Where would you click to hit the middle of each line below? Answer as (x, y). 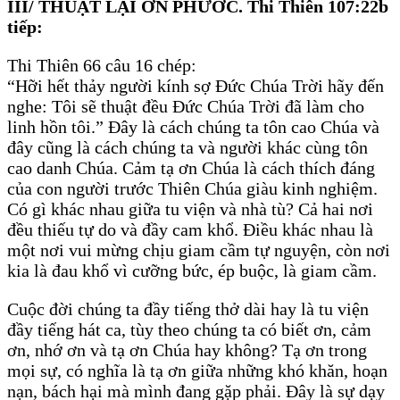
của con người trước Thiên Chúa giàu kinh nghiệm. (192, 189)
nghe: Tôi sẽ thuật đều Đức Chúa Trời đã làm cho (186, 107)
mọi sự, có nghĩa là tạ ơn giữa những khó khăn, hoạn (197, 371)
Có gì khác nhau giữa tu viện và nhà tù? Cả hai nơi (190, 209)
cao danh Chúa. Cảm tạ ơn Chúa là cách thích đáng (191, 168)
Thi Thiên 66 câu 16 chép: (102, 66)
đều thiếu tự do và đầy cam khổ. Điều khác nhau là (190, 230)
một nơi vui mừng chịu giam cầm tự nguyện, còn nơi (199, 250)
